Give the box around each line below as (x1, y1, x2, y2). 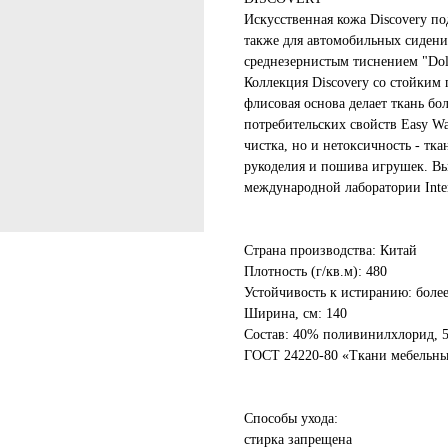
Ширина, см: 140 (244, 306, 347, 321)
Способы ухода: (244, 411, 338, 426)
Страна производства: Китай (244, 243, 417, 258)
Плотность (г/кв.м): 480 (244, 264, 387, 279)
